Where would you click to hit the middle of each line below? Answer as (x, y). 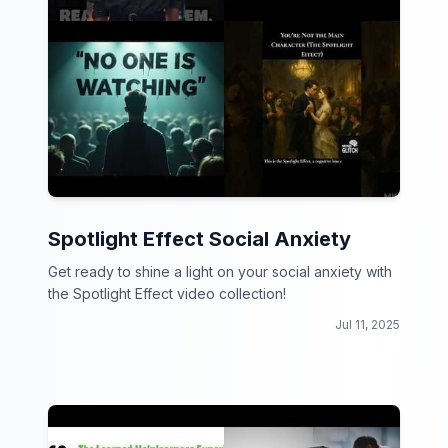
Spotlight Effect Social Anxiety (199, 239)
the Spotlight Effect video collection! (167, 293)
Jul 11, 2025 (367, 324)
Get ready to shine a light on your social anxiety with (220, 271)
